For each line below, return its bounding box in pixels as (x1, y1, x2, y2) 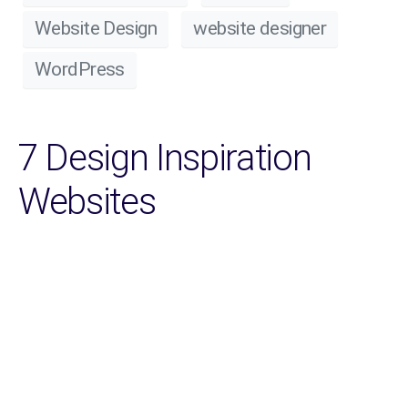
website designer (193, 17, 327, 40)
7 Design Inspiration (18, 136, 311, 179)
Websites (18, 179, 156, 223)
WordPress (35, 58, 125, 81)
